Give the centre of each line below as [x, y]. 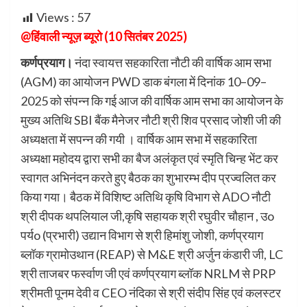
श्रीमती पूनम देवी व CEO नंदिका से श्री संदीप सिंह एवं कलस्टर [151, 293]
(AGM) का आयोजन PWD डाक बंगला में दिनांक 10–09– [144, 82]
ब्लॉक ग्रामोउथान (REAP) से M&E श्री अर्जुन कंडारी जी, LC [152, 255]
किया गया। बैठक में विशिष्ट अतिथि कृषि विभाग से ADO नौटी [146, 197]
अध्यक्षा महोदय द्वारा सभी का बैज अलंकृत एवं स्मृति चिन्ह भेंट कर [149, 159]
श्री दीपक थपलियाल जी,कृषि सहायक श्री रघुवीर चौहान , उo [147, 216]
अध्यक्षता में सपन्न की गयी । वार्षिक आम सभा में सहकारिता [139, 139]
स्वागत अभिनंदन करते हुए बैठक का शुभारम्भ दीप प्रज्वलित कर [148, 178]
